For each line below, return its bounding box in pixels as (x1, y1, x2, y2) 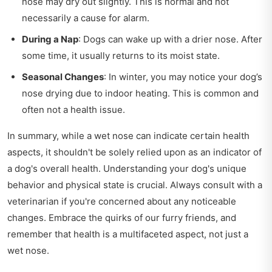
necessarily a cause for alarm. (22, 12, 149, 24)
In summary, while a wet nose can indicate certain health (7, 129, 250, 141)
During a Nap (22, 33, 78, 45)
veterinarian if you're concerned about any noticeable (7, 195, 236, 207)
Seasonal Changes (22, 70, 104, 83)
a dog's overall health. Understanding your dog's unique (7, 162, 246, 174)
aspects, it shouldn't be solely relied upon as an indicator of (7, 146, 262, 158)
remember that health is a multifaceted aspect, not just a (7, 228, 248, 240)
